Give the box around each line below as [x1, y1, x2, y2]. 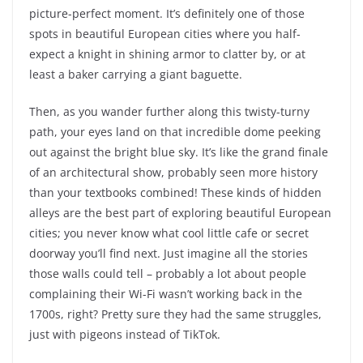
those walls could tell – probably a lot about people [29, 266, 306, 282]
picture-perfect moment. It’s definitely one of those [29, 6, 305, 22]
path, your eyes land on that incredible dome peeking [29, 124, 321, 140]
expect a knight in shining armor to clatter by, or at [29, 46, 305, 62]
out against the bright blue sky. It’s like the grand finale [29, 144, 328, 160]
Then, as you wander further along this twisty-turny [29, 104, 310, 120]
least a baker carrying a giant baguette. [29, 66, 242, 83]
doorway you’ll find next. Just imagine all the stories [29, 246, 308, 262]
